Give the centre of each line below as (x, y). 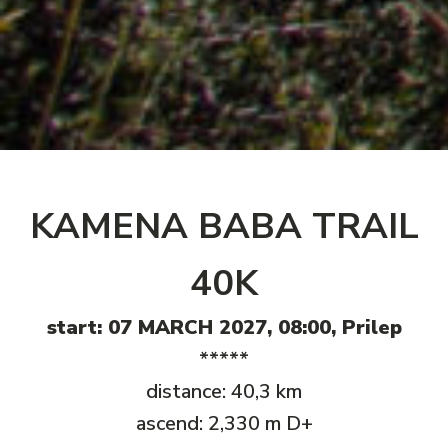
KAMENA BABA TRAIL (224, 226)
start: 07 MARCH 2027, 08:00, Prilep (224, 327)
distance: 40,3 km (224, 391)
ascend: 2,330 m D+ (224, 423)
